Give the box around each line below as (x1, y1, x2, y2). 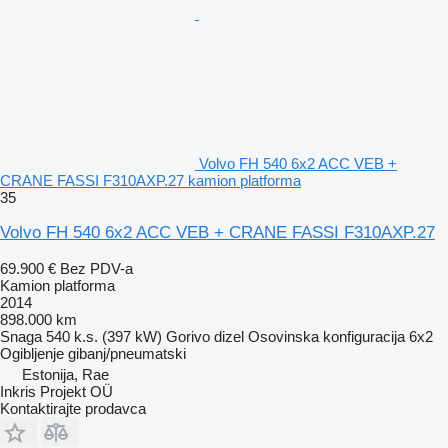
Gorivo (166, 327, 210, 345)
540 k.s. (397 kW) (46, 327, 162, 345)
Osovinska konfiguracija (248, 327, 405, 345)
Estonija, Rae (22, 365, 109, 383)
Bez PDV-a (60, 259, 133, 277)
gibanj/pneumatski (68, 344, 186, 362)
